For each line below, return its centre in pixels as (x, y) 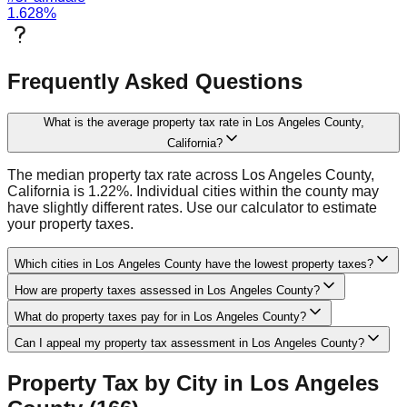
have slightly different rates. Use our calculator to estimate (192, 208)
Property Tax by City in (129, 382)
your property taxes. (70, 224)
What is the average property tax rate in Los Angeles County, (203, 122)
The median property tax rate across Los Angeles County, (191, 175)
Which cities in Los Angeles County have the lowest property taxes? (194, 264)
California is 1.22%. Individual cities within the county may (193, 191)
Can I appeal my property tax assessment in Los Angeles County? (189, 343)
